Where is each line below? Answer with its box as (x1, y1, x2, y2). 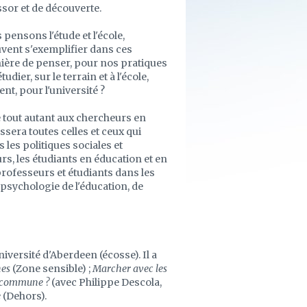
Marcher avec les (93, 262, 167, 275)
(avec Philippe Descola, (49, 276, 162, 288)
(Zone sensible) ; (10, 262, 93, 275)
